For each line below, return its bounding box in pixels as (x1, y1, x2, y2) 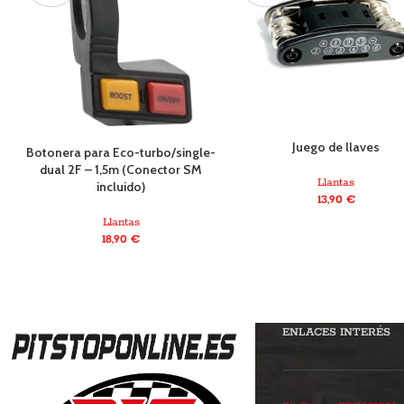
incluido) (96, 179, 146, 196)
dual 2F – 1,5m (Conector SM (40, 161, 203, 179)
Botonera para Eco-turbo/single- (26, 144, 216, 161)
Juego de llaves (292, 138, 381, 155)
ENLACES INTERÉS (281, 325, 390, 339)
